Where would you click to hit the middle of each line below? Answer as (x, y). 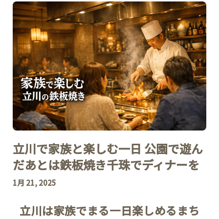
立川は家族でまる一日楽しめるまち (109, 210)
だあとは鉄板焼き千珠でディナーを (106, 164)
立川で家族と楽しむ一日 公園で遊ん (108, 148)
